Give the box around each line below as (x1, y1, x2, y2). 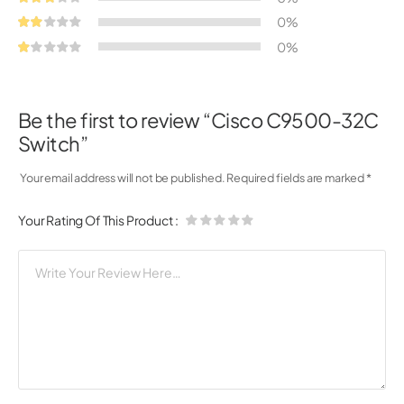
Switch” (18, 131, 88, 157)
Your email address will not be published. (20, 170, 225, 185)
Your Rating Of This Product (18, 212, 175, 229)
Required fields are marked (226, 170, 366, 185)
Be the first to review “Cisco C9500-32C (18, 107, 379, 133)
